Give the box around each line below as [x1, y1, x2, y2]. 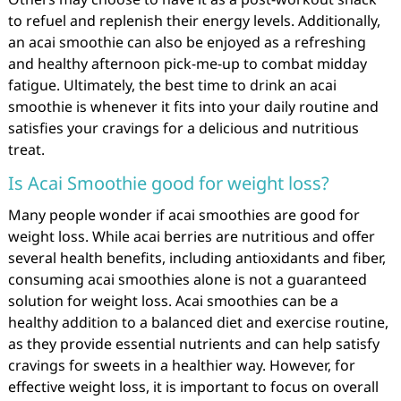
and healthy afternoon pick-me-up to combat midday [7, 54, 367, 73]
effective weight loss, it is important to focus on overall [7, 377, 379, 397]
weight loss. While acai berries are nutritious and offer [7, 226, 375, 246]
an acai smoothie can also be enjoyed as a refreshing [7, 32, 366, 52]
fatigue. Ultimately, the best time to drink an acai [7, 75, 337, 95]
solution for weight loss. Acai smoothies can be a [7, 291, 338, 311]
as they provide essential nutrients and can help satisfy [7, 334, 380, 354]
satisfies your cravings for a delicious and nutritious [7, 118, 359, 138]
